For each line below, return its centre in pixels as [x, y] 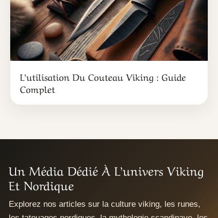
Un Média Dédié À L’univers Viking [106, 169]
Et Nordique [41, 184]
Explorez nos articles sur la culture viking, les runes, [105, 204]
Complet [37, 88]
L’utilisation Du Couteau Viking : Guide [103, 76]
